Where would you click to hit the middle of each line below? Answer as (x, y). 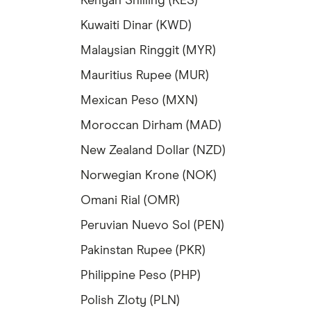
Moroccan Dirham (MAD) (151, 126)
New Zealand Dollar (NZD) (153, 151)
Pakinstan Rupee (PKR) (143, 251)
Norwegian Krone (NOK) (149, 176)
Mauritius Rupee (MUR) (145, 76)
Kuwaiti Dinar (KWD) (136, 26)
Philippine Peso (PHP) (141, 276)
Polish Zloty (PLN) (130, 301)
